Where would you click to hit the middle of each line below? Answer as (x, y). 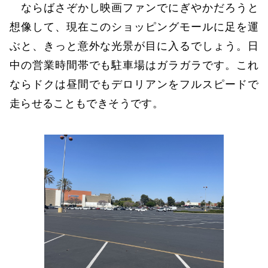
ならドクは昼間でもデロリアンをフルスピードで (134, 85)
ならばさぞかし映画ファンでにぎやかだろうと (134, 8)
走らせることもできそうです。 (86, 104)
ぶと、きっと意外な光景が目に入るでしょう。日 (134, 46)
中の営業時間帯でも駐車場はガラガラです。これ (134, 66)
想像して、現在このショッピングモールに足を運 (134, 27)
